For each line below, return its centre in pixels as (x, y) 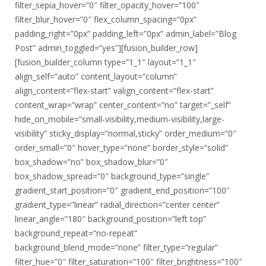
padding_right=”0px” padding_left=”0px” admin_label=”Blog (126, 34)
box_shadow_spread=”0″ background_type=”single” (112, 176)
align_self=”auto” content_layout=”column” (96, 76)
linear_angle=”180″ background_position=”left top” (110, 219)
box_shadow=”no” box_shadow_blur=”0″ (91, 162)
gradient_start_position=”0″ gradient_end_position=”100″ (122, 190)
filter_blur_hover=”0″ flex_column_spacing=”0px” (106, 19)
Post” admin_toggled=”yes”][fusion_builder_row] (106, 48)
